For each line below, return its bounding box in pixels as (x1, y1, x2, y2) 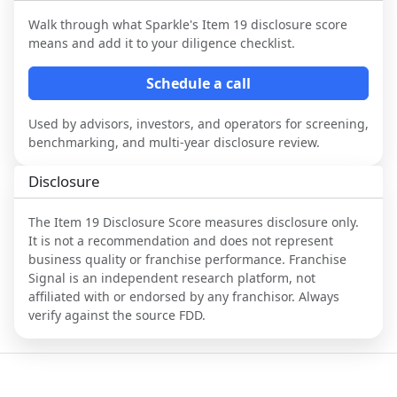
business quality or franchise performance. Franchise (28, 250, 346, 268)
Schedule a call (146, 73, 251, 93)
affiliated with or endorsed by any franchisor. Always (28, 287, 339, 305)
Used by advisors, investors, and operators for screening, (28, 114, 369, 132)
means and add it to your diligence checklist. (28, 34, 295, 51)
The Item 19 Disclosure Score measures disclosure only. (28, 213, 359, 230)
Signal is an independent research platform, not (28, 269, 315, 286)
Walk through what (28, 15, 145, 33)
